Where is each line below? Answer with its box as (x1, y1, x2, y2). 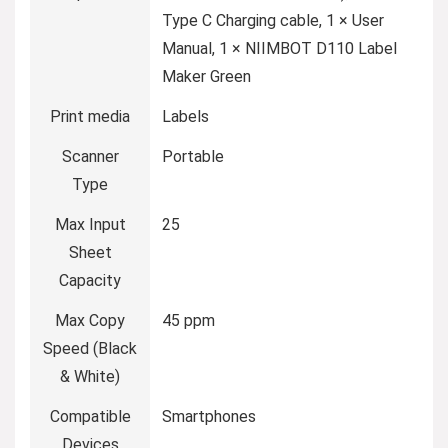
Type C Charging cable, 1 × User (162, 10, 384, 30)
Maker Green (162, 66, 251, 86)
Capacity (59, 270, 121, 290)
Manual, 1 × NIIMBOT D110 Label (162, 38, 397, 58)
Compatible (49, 406, 131, 426)
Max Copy (55, 310, 125, 330)
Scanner (61, 146, 119, 166)
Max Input (54, 214, 126, 234)
